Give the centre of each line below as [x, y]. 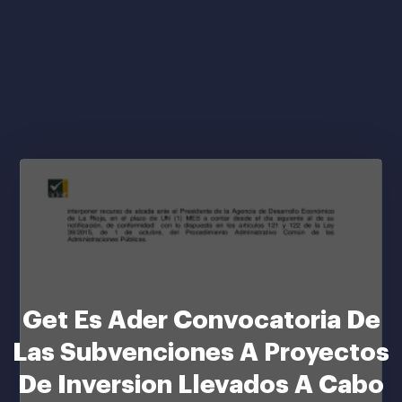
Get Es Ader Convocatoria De [201, 320]
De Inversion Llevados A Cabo [201, 385]
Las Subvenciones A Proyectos [201, 353]
